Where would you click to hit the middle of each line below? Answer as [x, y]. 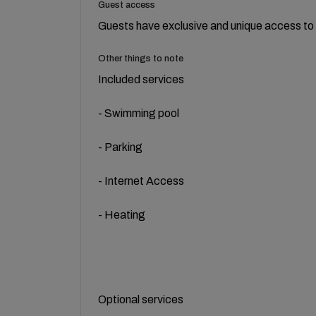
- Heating [122, 214]
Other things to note [141, 58]
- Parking [120, 147]
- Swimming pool [139, 113]
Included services [141, 79]
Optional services [141, 299]
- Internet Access [141, 181]
